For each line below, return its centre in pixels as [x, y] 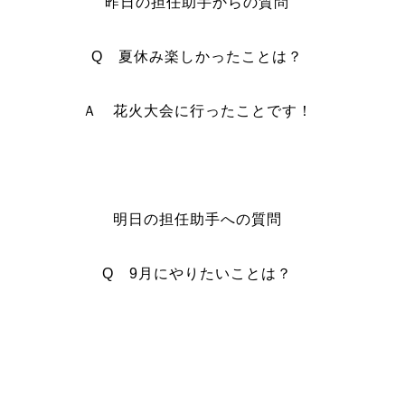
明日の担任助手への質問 [197, 219]
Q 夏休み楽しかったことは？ [198, 57]
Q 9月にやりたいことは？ [198, 273]
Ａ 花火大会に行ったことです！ [197, 111]
